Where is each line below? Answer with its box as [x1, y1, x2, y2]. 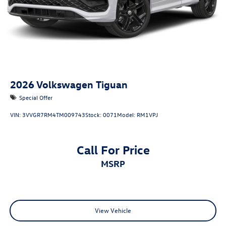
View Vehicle [95, 206, 131, 215]
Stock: [85, 110, 103, 119]
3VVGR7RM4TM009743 [22, 110, 85, 119]
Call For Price [76, 142, 150, 157]
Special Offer [19, 93, 52, 101]
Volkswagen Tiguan [36, 77, 128, 90]
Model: [117, 110, 137, 119]
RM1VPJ [137, 110, 158, 119]
